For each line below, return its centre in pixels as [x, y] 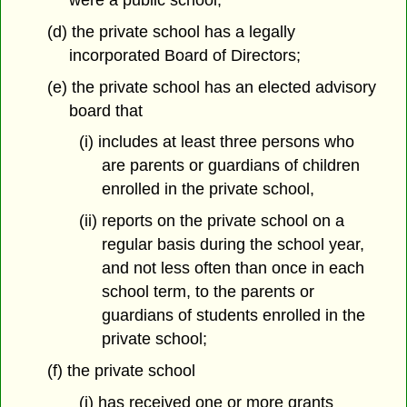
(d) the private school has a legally [171, 31]
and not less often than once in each [233, 268]
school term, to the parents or [208, 292]
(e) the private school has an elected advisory [211, 87]
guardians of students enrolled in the [233, 316]
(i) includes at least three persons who [216, 142]
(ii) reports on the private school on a [211, 221]
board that [106, 110]
